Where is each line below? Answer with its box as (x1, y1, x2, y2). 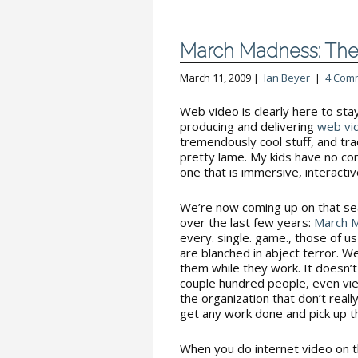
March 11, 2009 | (180, 70, 264, 85)
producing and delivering (180, 118, 317, 134)
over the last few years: (180, 214, 314, 230)
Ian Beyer (264, 70, 310, 85)
